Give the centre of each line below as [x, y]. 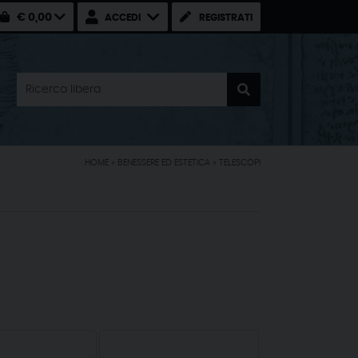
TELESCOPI [240, 163]
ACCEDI [123, 18]
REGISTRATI [226, 18]
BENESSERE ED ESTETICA [164, 163]
